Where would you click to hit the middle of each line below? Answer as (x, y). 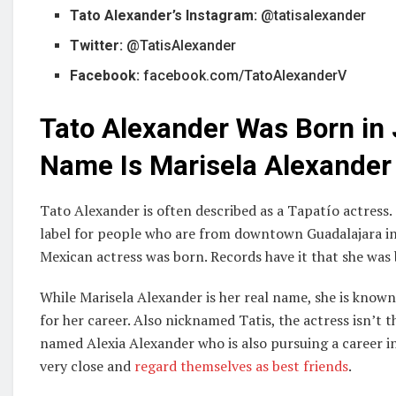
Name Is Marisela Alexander (216, 166)
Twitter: (99, 46)
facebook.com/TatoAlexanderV (245, 76)
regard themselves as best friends (241, 366)
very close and (87, 366)
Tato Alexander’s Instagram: (164, 16)
